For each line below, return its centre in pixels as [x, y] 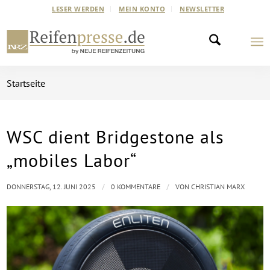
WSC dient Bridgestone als [116, 137]
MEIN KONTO [142, 9]
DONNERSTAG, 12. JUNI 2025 [52, 187]
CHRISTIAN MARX [218, 187]
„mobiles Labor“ [72, 160]
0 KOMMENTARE [136, 187]
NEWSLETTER [202, 9]
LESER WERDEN [78, 9]
